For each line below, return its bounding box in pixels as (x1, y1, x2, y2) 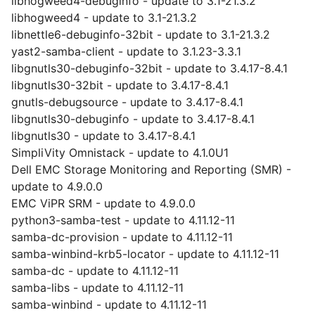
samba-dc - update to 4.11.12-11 (11, 264, 179, 278)
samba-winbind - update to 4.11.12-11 (11, 297, 207, 311)
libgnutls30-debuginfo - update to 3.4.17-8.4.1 (11, 112, 255, 126)
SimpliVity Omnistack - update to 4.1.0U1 (11, 146, 229, 160)
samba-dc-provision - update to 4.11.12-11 (11, 230, 233, 244)
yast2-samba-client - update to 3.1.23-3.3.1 (11, 44, 241, 58)
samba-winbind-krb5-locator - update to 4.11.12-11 (11, 247, 279, 261)
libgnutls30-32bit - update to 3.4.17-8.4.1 (11, 78, 229, 92)
